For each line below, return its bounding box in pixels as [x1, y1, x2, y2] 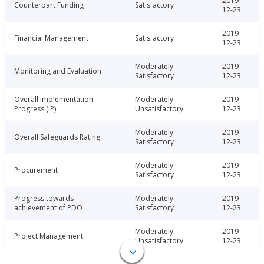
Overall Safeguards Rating [14, 132, 100, 143]
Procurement [14, 165, 58, 176]
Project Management [14, 231, 83, 242]
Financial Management [14, 33, 88, 44]
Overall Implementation [14, 94, 93, 105]
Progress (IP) [14, 104, 56, 114]
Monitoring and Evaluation [14, 66, 101, 77]
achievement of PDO [14, 203, 82, 213]
